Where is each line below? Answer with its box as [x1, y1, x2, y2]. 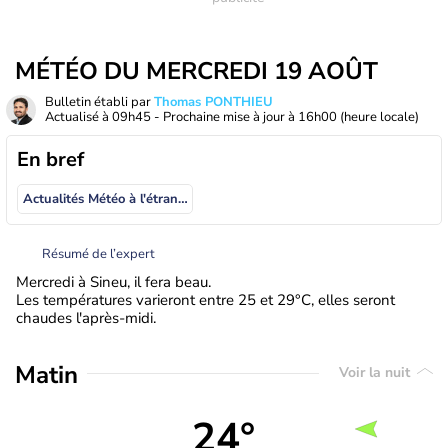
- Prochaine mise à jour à [151, 108, 298, 126]
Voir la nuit [339, 363, 414, 383]
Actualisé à [45, 108, 112, 126]
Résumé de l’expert [42, 244, 155, 263]
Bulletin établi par [45, 93, 154, 111]
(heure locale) [340, 108, 419, 126]
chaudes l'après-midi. [16, 307, 156, 328]
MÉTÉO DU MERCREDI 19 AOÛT [15, 55, 378, 87]
